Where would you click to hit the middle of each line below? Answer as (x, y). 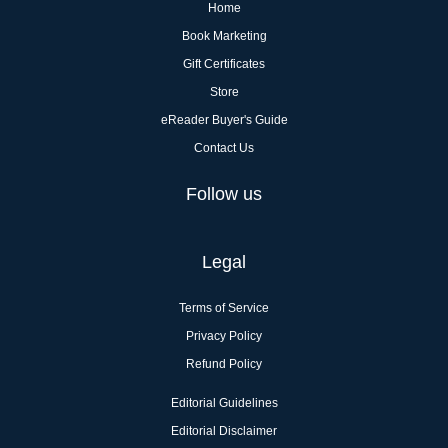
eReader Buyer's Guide (224, 120)
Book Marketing (224, 36)
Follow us (224, 194)
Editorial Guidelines (224, 403)
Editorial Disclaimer (224, 431)
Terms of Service (224, 308)
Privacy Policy (224, 336)
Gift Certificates (224, 64)
